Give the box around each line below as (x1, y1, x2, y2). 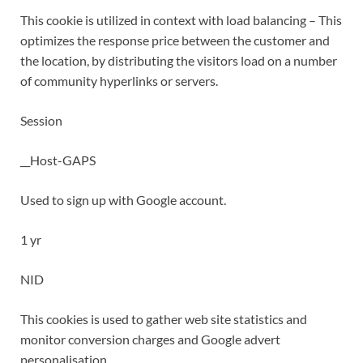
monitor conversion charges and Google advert (20, 331, 280, 348)
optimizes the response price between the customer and (20, 32, 330, 49)
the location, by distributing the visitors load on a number (20, 53, 337, 69)
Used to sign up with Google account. (20, 192, 226, 208)
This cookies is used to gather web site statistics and (20, 311, 307, 327)
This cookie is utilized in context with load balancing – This (20, 12, 342, 28)
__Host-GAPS (20, 152, 96, 169)
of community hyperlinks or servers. (20, 73, 218, 89)
